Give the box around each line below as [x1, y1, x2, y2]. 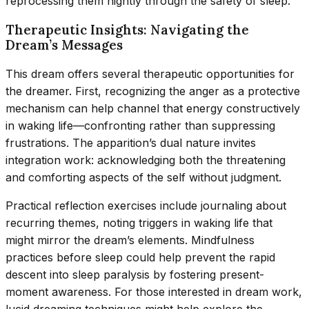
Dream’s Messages [6, 37, 123, 54]
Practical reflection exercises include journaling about [6, 199, 286, 213]
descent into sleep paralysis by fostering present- [6, 268, 264, 282]
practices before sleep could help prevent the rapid [6, 250, 275, 265]
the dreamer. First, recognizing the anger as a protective [6, 84, 300, 99]
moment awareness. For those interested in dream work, [6, 285, 302, 299]
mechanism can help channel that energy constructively [6, 101, 300, 116]
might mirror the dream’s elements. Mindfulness [6, 233, 255, 248]
